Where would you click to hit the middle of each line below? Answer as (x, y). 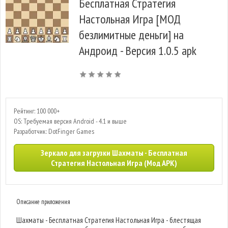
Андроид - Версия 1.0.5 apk (138, 51)
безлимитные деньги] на (131, 35)
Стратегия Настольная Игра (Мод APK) (114, 163)
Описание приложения (44, 202)
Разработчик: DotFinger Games (54, 131)
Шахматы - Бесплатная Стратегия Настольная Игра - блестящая (109, 220)
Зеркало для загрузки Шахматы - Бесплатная (114, 153)
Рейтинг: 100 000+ (37, 111)
